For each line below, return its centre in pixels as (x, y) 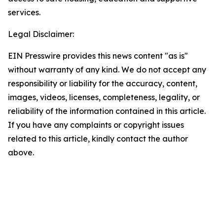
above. (21, 152)
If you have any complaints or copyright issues (96, 125)
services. (24, 12)
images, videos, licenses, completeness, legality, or (104, 97)
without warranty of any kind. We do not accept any (107, 70)
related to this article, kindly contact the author (98, 139)
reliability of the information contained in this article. (107, 111)
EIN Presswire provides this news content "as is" (98, 56)
